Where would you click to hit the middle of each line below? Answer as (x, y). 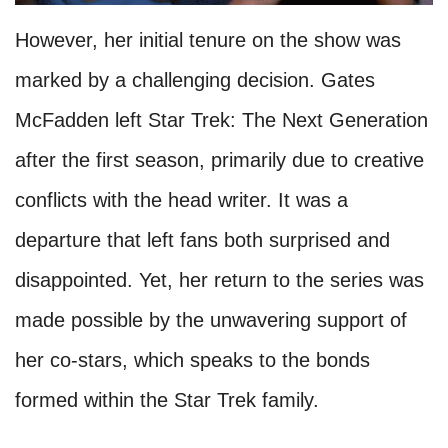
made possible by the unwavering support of (211, 319)
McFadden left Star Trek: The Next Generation (221, 119)
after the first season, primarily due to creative (219, 159)
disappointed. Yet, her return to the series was (219, 279)
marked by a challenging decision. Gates (195, 79)
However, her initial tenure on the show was (208, 39)
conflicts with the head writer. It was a (181, 199)
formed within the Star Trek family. (167, 399)
